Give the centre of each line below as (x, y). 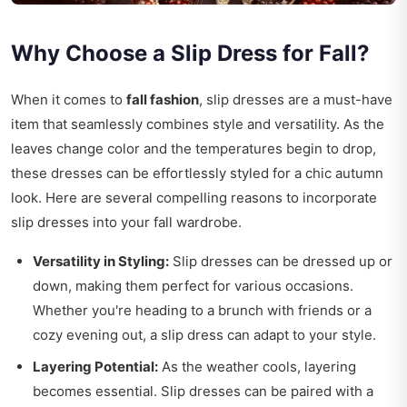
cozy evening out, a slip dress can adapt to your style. (204, 334)
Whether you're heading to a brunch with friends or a (202, 310)
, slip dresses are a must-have (296, 99)
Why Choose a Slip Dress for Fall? (190, 53)
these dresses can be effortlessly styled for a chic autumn (197, 173)
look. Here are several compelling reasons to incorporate (194, 197)
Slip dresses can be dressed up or (281, 261)
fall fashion (163, 99)
